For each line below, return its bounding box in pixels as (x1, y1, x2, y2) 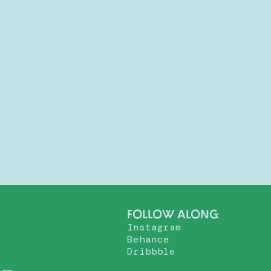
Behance (126, 233, 169, 246)
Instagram (126, 221, 181, 234)
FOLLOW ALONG (126, 209, 219, 222)
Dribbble (126, 245, 175, 258)
